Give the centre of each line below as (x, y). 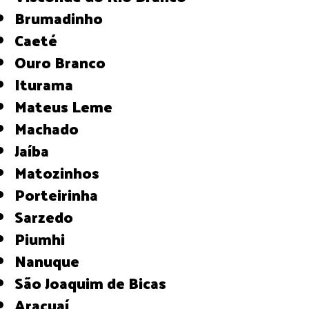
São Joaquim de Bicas (95, 282)
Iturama (47, 84)
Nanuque (53, 260)
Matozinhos (63, 172)
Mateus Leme (70, 106)
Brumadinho (64, 18)
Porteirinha (62, 194)
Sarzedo (49, 216)
